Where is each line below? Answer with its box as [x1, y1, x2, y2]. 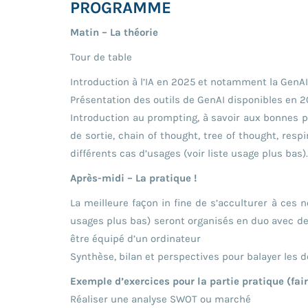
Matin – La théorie [70, 25, 158, 38]
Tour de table [70, 50, 132, 63]
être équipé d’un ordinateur [70, 232, 201, 245]
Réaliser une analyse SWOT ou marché [70, 292, 251, 305]
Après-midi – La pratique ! [70, 171, 197, 184]
